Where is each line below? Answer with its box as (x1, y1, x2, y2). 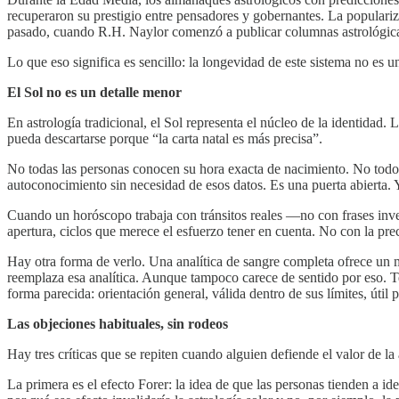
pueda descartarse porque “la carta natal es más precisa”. (7, 130, 322, 146)
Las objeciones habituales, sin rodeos (7, 315, 228, 331)
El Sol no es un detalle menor (7, 84, 182, 100)
